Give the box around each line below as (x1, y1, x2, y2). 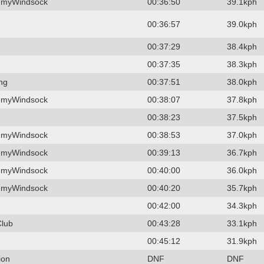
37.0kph (226, 130, 257, 140)
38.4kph (226, 41, 257, 51)
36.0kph (226, 165, 257, 175)
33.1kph (226, 218, 257, 228)
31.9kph (226, 236, 257, 246)
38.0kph (226, 77, 257, 87)
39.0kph (226, 19, 257, 29)
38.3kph (226, 59, 257, 69)
